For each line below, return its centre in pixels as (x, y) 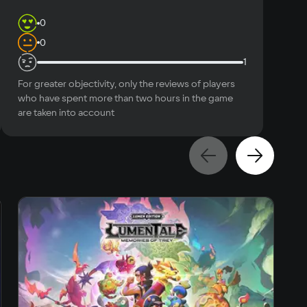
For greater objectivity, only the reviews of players (126, 83)
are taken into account (66, 112)
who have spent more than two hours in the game (125, 98)
